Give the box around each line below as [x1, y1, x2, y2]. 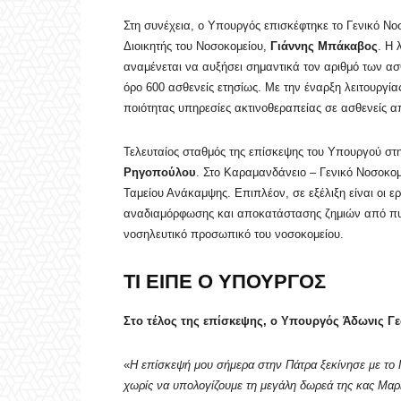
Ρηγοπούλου [124, 166, 196, 180]
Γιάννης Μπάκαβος [270, 39, 378, 54]
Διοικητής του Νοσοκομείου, [124, 39, 270, 54]
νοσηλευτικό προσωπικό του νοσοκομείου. [124, 227, 344, 242]
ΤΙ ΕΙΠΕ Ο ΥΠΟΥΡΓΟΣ [124, 270, 326, 294]
